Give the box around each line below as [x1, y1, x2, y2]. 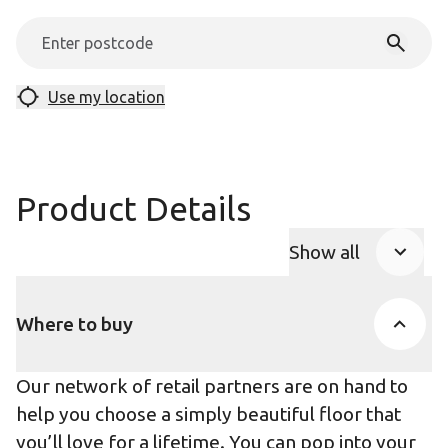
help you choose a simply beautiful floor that [16, 403, 401, 425]
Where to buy [16, 312, 133, 335]
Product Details [16, 190, 251, 227]
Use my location [48, 88, 165, 106]
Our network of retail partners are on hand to [16, 375, 408, 397]
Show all [289, 241, 360, 263]
